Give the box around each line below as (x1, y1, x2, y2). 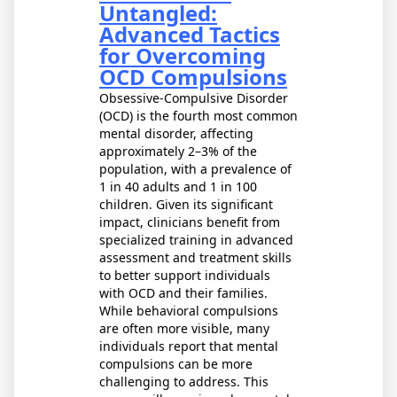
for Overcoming (99, 41, 266, 70)
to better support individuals (99, 267, 270, 284)
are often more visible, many (99, 320, 269, 337)
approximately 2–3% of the (99, 143, 257, 160)
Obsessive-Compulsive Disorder (99, 90, 288, 106)
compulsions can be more (99, 355, 253, 372)
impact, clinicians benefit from (99, 214, 280, 230)
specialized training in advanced (99, 231, 293, 248)
